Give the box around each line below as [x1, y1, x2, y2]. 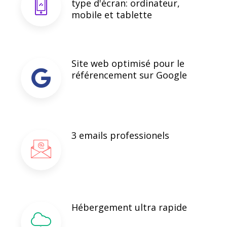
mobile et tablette [71, 9, 152, 21]
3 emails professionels [71, 129, 169, 141]
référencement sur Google [71, 69, 187, 81]
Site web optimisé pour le [71, 57, 184, 69]
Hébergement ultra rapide [71, 201, 187, 213]
